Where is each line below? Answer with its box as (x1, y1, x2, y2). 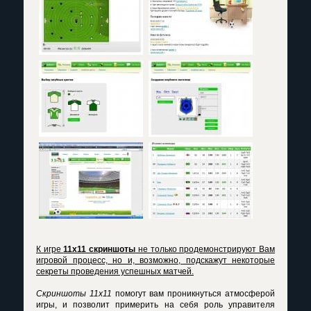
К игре (36, 244, 64, 254)
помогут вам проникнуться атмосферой (111, 289, 276, 299)
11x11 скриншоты (63, 244, 136, 254)
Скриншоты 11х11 (36, 289, 112, 299)
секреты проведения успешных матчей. (36, 267, 194, 276)
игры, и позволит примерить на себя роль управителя (36, 300, 275, 310)
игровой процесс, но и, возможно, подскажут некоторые (36, 255, 275, 265)
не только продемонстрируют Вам (135, 244, 276, 254)
